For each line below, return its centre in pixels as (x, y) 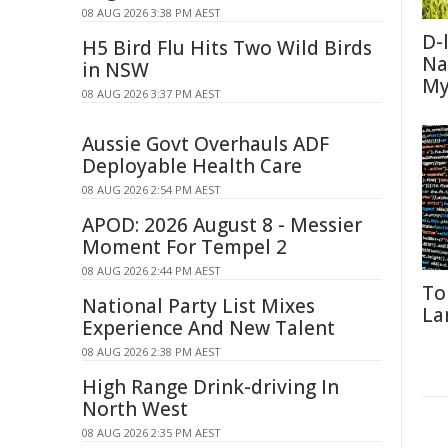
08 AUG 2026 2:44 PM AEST (151, 270)
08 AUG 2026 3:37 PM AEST (151, 93)
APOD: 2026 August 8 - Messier (222, 225)
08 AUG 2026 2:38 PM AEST (151, 351)
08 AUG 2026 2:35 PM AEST (151, 432)
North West (135, 409)
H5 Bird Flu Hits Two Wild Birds (227, 48)
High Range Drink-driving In (210, 387)
